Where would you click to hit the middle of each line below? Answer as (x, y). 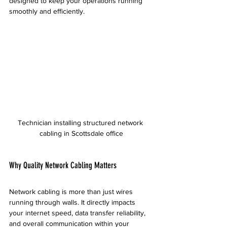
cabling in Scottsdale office (81, 134)
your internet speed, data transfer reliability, (78, 213)
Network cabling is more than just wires (72, 192)
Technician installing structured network (81, 123)
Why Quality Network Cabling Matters (63, 165)
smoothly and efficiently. (47, 11)
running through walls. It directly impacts (73, 202)
